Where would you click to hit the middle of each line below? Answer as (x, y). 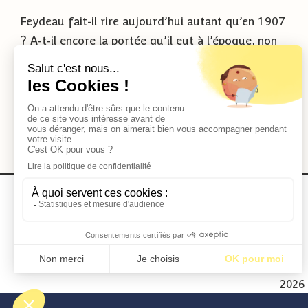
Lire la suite (260, 92)
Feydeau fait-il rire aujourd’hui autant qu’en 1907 (153, 22)
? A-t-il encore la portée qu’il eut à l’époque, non (149, 41)
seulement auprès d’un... (84, 60)
